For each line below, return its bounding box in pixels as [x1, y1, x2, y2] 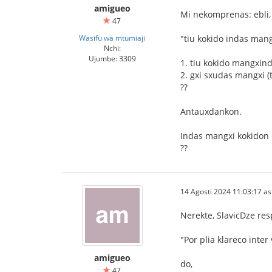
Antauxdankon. [180, 106, 242, 117]
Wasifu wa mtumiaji [79, 33, 145, 42]
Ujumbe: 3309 [88, 53, 136, 63]
